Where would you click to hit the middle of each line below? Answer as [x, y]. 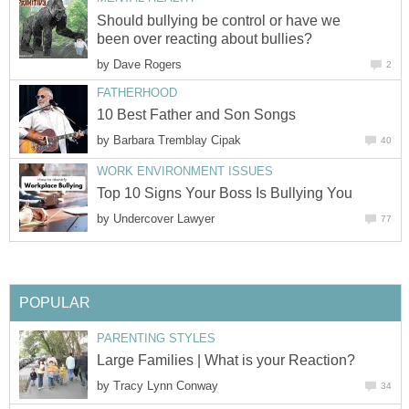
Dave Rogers [147, 64]
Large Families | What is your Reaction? [226, 361]
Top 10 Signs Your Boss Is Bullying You [225, 194]
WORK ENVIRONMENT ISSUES [185, 171]
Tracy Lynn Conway [166, 386]
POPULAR [55, 302]
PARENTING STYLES [156, 338]
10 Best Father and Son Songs [196, 115]
